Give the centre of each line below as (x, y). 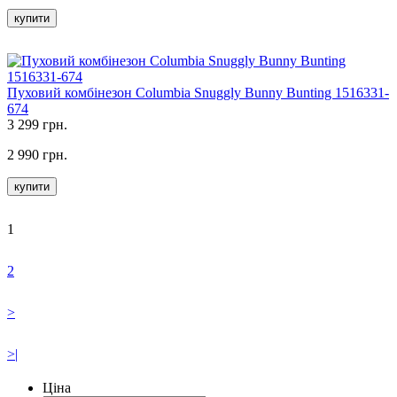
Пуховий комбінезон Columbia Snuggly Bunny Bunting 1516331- (198, 92)
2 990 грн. (37, 154)
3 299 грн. (37, 124)
